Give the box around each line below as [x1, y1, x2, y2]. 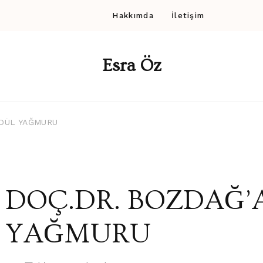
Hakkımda [112, 11, 154, 20]
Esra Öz [102, 56, 161, 76]
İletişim [171, 11, 205, 20]
